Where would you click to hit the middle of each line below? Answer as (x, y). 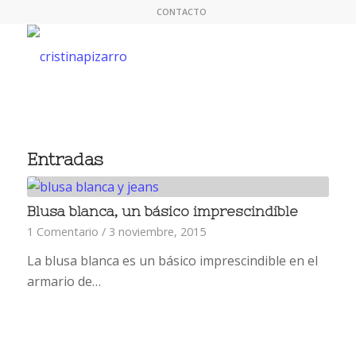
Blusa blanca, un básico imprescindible (162, 211)
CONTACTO (182, 12)
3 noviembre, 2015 (157, 232)
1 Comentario (62, 232)
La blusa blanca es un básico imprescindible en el (172, 261)
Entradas (65, 159)
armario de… (64, 281)
